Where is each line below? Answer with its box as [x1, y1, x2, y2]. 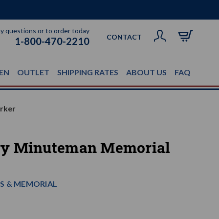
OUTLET [17, 67, 49, 77]
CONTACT [106, 33, 142, 42]
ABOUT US [126, 67, 167, 77]
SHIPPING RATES [57, 67, 118, 77]
